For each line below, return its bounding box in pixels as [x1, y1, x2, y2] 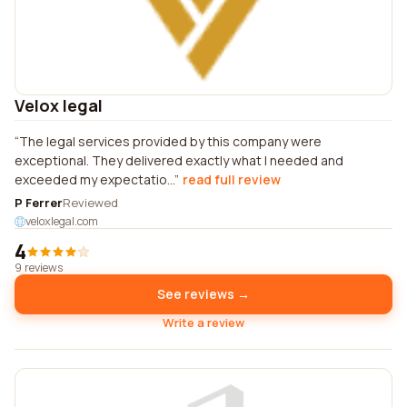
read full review [183, 171, 281, 188]
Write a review [163, 314, 244, 331]
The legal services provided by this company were [19, 133, 322, 150]
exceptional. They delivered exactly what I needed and [15, 152, 343, 169]
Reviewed [63, 194, 118, 211]
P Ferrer [15, 194, 63, 211]
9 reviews [15, 260, 63, 275]
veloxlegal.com [25, 213, 98, 229]
